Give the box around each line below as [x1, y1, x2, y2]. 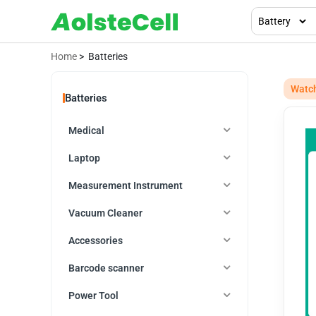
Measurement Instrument [68, 179, 183, 191]
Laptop [68, 152, 100, 164]
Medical [68, 124, 104, 136]
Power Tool [68, 289, 119, 301]
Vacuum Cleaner [68, 207, 142, 219]
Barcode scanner [68, 262, 144, 274]
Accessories [68, 234, 123, 246]
